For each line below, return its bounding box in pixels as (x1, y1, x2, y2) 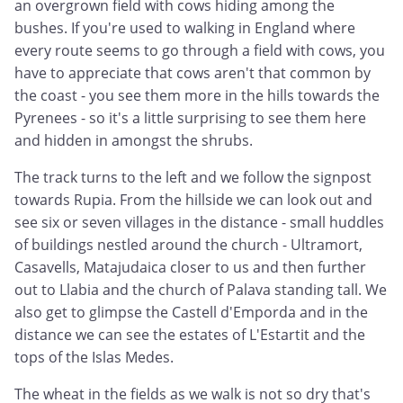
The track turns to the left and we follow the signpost (14, 167, 372, 188)
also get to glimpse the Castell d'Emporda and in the (14, 302, 368, 323)
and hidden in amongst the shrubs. (14, 130, 253, 151)
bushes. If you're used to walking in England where (14, 18, 355, 39)
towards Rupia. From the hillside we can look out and (14, 190, 372, 210)
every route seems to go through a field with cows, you (14, 40, 385, 61)
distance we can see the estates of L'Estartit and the (14, 325, 365, 345)
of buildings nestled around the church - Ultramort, (14, 235, 363, 255)
